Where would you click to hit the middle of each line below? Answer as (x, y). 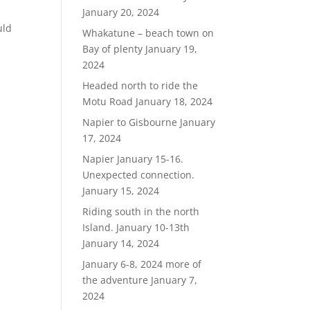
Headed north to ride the (140, 85)
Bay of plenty (113, 49)
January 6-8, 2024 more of (142, 264)
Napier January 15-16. (133, 159)
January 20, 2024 (121, 12)
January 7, (174, 280)
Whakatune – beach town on (148, 33)
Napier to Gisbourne (130, 122)
